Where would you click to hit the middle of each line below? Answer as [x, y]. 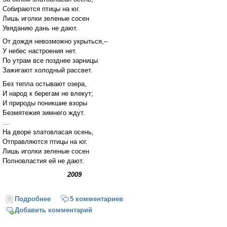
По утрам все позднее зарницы [50, 61]
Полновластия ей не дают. [43, 161]
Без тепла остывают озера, [45, 84]
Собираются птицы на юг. [41, 9]
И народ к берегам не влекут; [48, 94]
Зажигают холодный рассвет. [48, 70]
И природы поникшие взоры [45, 103]
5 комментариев [96, 199]
